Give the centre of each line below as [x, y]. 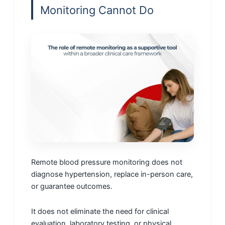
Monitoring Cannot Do [97, 10]
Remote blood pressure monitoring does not [107, 162]
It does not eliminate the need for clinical [100, 211]
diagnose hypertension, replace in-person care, [112, 174]
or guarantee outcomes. [72, 186]
